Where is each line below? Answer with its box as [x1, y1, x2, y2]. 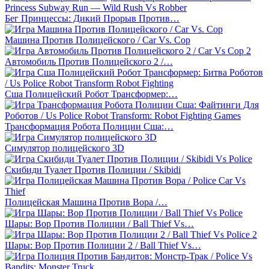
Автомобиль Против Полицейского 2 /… [5, 56, 173, 67]
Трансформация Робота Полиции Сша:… [5, 121, 174, 131]
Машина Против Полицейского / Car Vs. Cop [5, 34, 190, 45]
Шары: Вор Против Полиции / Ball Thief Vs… [5, 218, 194, 229]
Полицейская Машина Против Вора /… [5, 196, 168, 207]
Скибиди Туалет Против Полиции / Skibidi [5, 164, 181, 175]
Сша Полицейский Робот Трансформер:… [5, 88, 178, 99]
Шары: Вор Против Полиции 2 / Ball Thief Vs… [5, 240, 201, 250]
